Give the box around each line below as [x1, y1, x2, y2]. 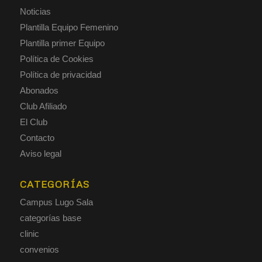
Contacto [19, 132, 54, 143]
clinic [19, 228, 39, 239]
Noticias [19, 6, 51, 16]
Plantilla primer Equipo [19, 37, 105, 48]
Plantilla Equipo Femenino [19, 22, 118, 32]
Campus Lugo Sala [19, 196, 93, 207]
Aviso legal [19, 148, 61, 158]
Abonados [19, 85, 58, 95]
